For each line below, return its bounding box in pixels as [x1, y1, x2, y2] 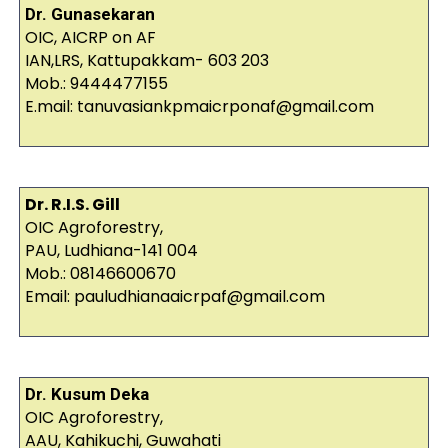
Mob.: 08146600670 [24, 262, 176, 286]
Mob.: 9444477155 [24, 72, 168, 96]
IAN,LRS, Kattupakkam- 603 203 [24, 49, 269, 73]
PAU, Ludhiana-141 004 [24, 239, 198, 263]
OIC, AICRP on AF [24, 26, 156, 50]
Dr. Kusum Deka [24, 384, 149, 405]
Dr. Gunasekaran [24, 4, 155, 25]
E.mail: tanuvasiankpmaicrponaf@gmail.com [24, 95, 374, 119]
